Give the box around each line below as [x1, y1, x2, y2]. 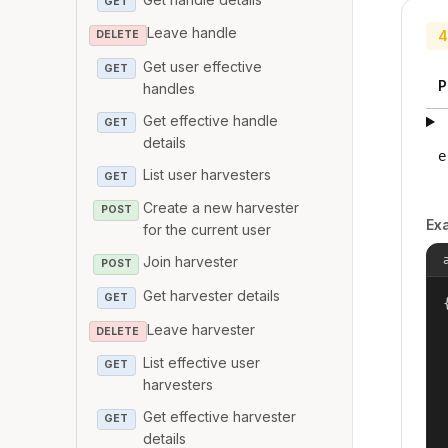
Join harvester [143, 253, 239, 271]
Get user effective [143, 57, 263, 75]
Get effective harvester [143, 408, 297, 426]
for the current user [143, 221, 272, 239]
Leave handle [146, 24, 237, 42]
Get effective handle [143, 111, 279, 129]
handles [143, 79, 196, 97]
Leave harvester [146, 320, 255, 338]
